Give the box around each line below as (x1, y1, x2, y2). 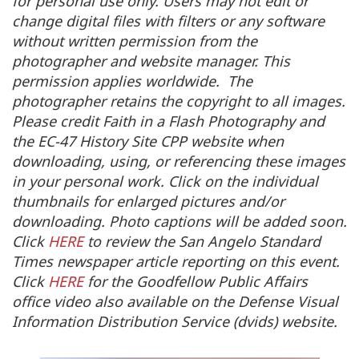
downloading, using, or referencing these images (12, 151, 345, 171)
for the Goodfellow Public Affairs (87, 271, 308, 291)
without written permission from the (12, 30, 257, 50)
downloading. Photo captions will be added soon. (12, 211, 347, 231)
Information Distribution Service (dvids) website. (12, 311, 341, 331)
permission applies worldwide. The (12, 71, 252, 91)
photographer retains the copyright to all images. (12, 91, 345, 111)
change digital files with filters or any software (12, 10, 325, 30)
